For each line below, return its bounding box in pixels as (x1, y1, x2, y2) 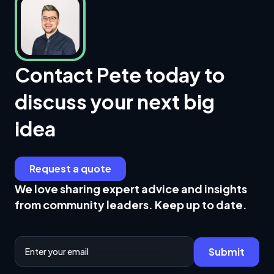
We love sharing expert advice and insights (15, 182, 247, 196)
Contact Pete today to (15, 62, 225, 87)
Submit (209, 245, 245, 259)
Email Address (14, 236, 62, 245)
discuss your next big (15, 89, 215, 114)
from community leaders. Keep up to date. (15, 198, 247, 212)
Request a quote (29, 162, 111, 176)
